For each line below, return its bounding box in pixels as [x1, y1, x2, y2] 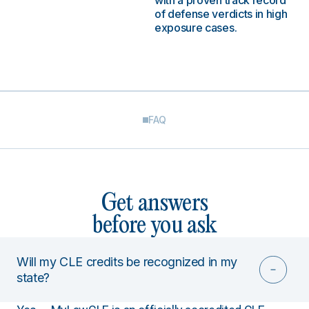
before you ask [92, 215, 217, 237]
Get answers [101, 192, 208, 215]
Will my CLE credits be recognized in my [17, 255, 237, 269]
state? [17, 270, 50, 285]
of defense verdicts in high [154, 7, 288, 21]
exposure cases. [154, 21, 237, 34]
